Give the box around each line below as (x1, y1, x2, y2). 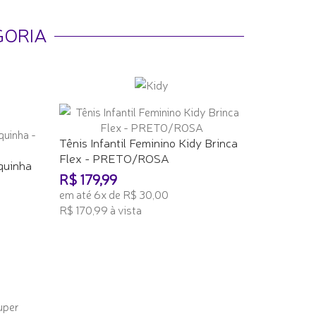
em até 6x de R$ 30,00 (59, 186, 169, 202)
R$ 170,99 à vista (59, 202, 142, 217)
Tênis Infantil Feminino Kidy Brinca (59, 134, 238, 150)
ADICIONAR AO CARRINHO (65, 226, 183, 239)
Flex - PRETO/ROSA (59, 150, 169, 166)
